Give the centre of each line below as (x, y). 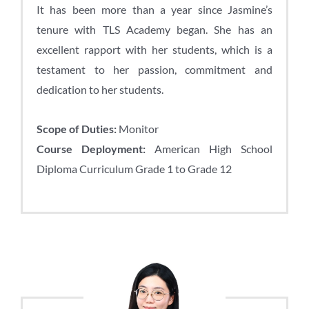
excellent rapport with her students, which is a (154, 49)
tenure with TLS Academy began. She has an (154, 29)
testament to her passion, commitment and (154, 69)
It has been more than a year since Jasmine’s (154, 9)
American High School (209, 148)
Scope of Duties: (77, 128)
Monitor (138, 128)
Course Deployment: (91, 148)
